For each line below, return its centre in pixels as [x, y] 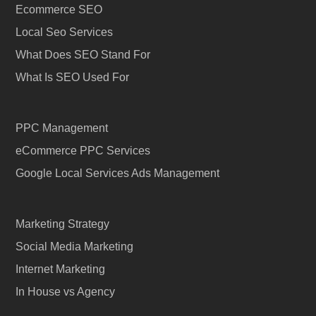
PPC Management [62, 128]
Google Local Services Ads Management [118, 173]
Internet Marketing [61, 269]
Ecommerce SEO [59, 9]
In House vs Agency [66, 291]
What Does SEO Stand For [83, 54]
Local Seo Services [65, 32]
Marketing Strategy [63, 224]
